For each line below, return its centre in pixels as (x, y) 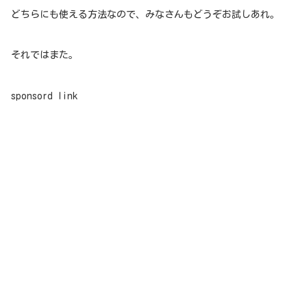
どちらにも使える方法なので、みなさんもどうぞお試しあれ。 (145, 14)
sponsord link (44, 96)
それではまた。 (45, 55)
